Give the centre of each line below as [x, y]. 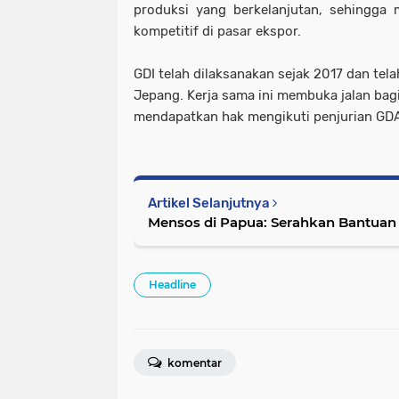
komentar [193, 363]
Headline [172, 285]
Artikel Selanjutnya [210, 203]
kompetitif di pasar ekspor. [219, 31]
